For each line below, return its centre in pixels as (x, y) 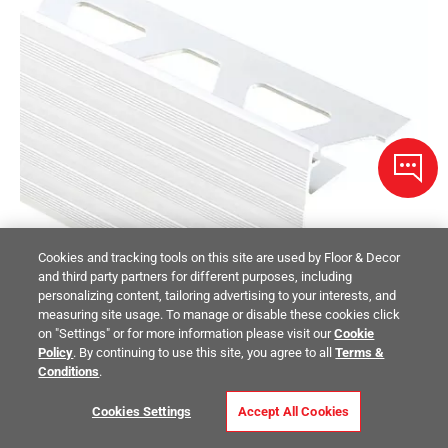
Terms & (360, 352)
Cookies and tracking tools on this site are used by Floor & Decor (219, 257)
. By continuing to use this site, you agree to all (204, 352)
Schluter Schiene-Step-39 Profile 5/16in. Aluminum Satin (203, 437)
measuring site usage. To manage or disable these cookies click (219, 314)
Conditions (69, 371)
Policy (56, 352)
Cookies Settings (141, 411)
